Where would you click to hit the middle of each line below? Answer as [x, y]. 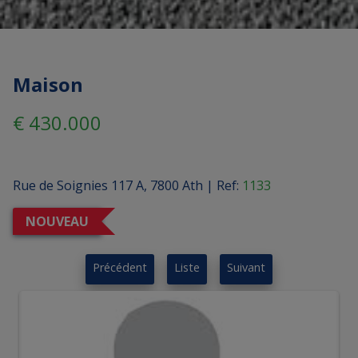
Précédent [120, 268]
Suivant [246, 268]
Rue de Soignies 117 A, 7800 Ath [108, 186]
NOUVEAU [57, 222]
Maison [48, 85]
